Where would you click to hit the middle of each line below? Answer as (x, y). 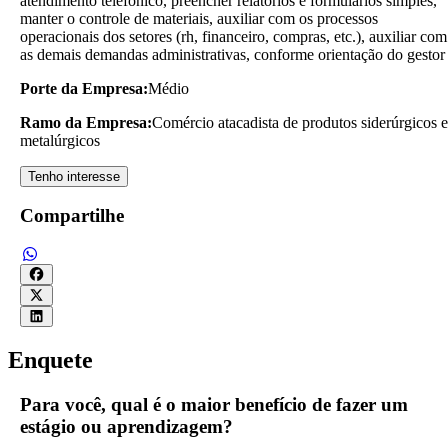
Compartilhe (72, 216)
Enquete (50, 360)
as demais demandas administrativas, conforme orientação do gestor (232, 54)
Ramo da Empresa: (86, 122)
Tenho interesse (74, 176)
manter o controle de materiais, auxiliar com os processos (199, 18)
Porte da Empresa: (84, 88)
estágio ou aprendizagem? (126, 426)
